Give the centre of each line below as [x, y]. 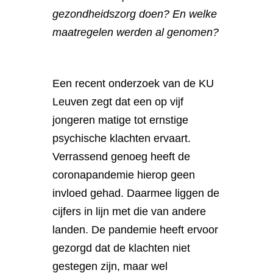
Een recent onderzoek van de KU [133, 83]
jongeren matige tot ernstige [121, 120]
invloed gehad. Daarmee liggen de [136, 193]
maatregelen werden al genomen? [136, 32]
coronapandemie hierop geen [124, 175]
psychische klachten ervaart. [122, 138]
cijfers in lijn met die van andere [129, 211]
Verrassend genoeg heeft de [122, 156]
